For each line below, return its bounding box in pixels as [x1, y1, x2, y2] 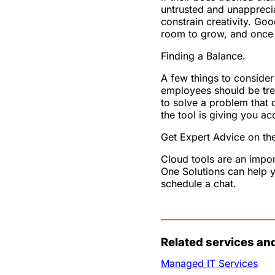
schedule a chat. [161, 177, 236, 190]
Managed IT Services [161, 257, 258, 269]
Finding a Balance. [161, 49, 246, 62]
